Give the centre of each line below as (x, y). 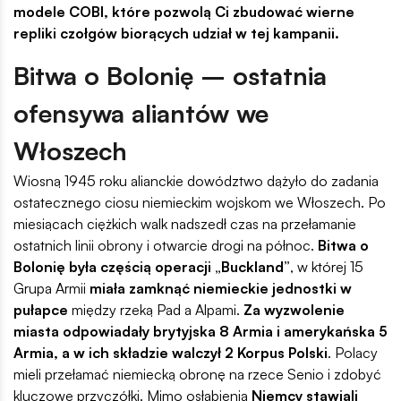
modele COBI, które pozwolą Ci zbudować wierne (184, 12)
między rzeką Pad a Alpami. (156, 310)
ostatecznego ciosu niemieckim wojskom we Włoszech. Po (200, 203)
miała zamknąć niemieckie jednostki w (221, 289)
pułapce (41, 310)
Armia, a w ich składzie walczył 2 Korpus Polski (171, 353)
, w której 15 (327, 267)
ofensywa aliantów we (141, 114)
